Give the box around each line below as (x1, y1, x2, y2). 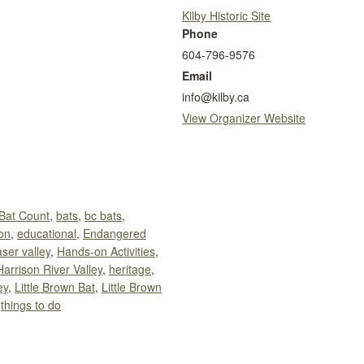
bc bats (84, 207, 122, 224)
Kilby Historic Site (182, 7, 271, 24)
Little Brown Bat (15, 279, 95, 296)
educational (17, 225, 76, 242)
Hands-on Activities (57, 243, 155, 260)
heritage (109, 261, 151, 278)
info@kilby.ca (182, 89, 249, 106)
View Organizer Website (182, 110, 305, 127)
